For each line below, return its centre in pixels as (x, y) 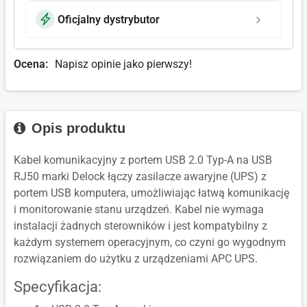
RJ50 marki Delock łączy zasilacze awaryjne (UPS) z (140, 177)
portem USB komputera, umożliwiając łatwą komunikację (151, 193)
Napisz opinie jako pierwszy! (123, 64)
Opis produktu (76, 128)
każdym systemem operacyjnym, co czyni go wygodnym (150, 243)
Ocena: (31, 64)
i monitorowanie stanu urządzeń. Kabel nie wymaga (139, 210)
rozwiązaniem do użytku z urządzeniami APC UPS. (136, 259)
